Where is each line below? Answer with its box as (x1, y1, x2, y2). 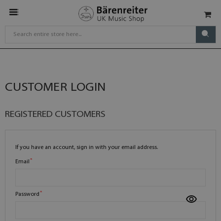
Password (15, 191, 39, 197)
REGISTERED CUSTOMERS (5, 110, 106, 119)
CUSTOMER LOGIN (5, 81, 106, 94)
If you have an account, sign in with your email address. (15, 145, 158, 150)
